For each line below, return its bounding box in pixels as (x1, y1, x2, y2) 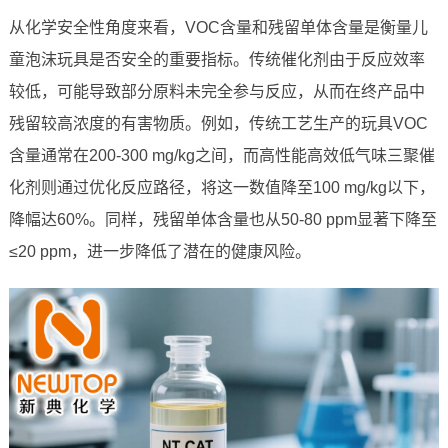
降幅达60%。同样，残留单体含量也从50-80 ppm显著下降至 (8, 211, 437, 229)
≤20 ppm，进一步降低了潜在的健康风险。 (8, 243, 311, 261)
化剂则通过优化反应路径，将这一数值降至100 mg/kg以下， (8, 179, 435, 197)
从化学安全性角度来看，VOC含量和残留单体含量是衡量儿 (8, 19, 428, 37)
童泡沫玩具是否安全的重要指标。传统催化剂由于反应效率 (8, 51, 425, 69)
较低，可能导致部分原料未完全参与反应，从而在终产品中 (8, 83, 425, 101)
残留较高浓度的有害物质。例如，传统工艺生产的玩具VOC (8, 115, 428, 133)
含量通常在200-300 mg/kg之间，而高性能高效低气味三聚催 (8, 147, 435, 165)
